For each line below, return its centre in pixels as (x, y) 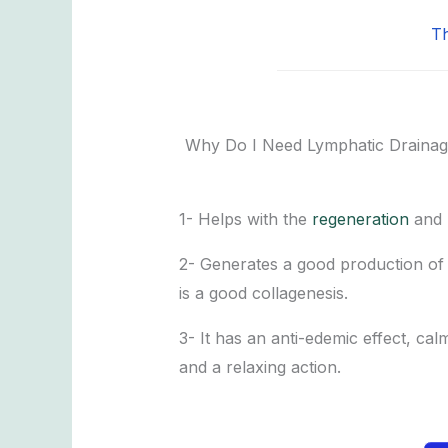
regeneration (360, 219)
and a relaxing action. (259, 367)
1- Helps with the (245, 219)
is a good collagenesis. (263, 293)
